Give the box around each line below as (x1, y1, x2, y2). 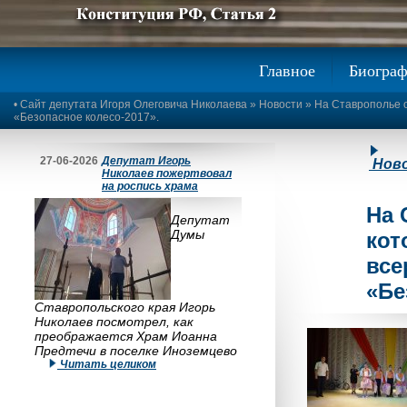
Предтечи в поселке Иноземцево (35, 343, 237, 358)
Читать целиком (57, 358, 156, 371)
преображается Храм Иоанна (35, 329, 217, 343)
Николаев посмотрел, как (35, 314, 194, 329)
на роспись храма (102, 180, 198, 193)
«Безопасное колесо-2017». (14, 111, 159, 124)
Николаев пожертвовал (102, 167, 232, 180)
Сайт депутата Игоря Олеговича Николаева (20, 98, 247, 111)
